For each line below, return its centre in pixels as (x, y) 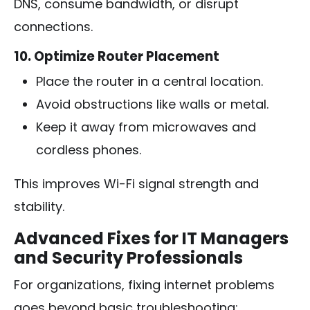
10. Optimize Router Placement (117, 56)
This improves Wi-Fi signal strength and (136, 183)
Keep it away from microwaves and (146, 127)
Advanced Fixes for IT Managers (151, 238)
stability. (39, 206)
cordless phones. (89, 149)
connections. (53, 26)
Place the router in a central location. (149, 81)
